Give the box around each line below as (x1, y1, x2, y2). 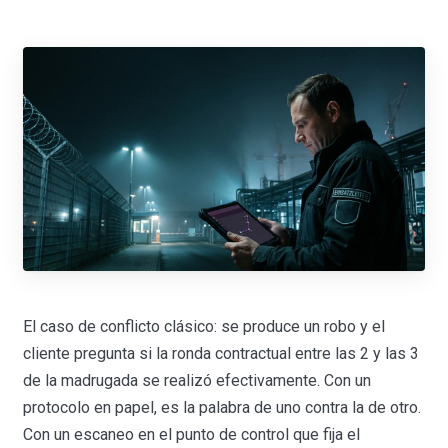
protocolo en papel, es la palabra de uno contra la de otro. (23, 398, 422, 418)
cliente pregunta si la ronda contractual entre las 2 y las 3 (23, 344, 420, 364)
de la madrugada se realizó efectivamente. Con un (23, 371, 372, 391)
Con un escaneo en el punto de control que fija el (23, 425, 361, 445)
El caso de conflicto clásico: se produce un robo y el (23, 317, 386, 337)
